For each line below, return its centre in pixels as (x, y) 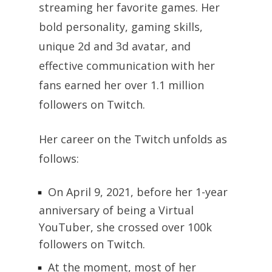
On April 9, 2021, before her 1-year (138, 192)
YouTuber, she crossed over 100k (125, 227)
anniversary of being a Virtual (116, 210)
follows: (59, 158)
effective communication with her (127, 65)
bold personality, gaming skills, (121, 26)
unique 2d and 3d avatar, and (115, 46)
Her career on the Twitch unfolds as (133, 139)
